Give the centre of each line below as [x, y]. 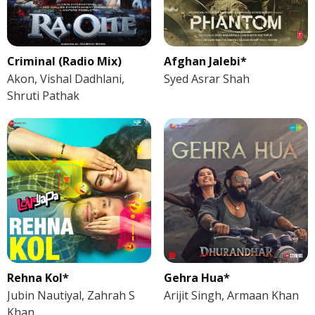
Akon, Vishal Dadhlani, [66, 79]
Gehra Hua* [197, 277]
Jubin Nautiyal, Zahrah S [71, 295]
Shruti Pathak [43, 96]
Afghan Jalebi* [205, 62]
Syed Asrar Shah [206, 79]
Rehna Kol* [38, 277]
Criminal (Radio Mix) [64, 62]
